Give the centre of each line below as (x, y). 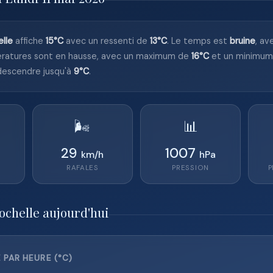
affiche (29, 41)
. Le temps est (198, 41)
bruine (243, 41)
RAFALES (82, 168)
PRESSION (190, 168)
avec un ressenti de (107, 41)
